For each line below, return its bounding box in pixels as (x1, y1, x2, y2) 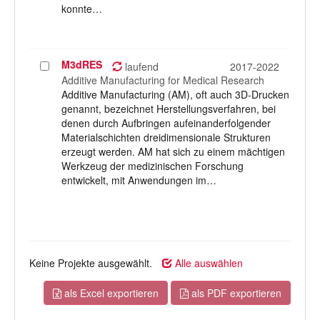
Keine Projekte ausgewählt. (29, 256, 152, 270)
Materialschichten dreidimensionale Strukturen (61, 130, 271, 144)
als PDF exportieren (189, 286, 281, 300)
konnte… (61, 1, 102, 16)
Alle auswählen (172, 256, 243, 270)
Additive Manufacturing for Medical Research (61, 73, 264, 87)
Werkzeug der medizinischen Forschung (61, 159, 244, 173)
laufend (122, 59, 159, 74)
